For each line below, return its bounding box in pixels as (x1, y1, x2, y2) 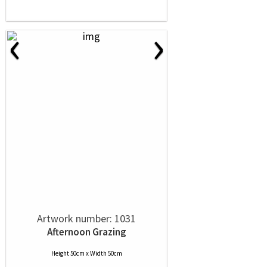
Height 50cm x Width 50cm (51, 249, 122, 257)
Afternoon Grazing (46, 225, 126, 238)
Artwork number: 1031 (37, 212, 136, 225)
